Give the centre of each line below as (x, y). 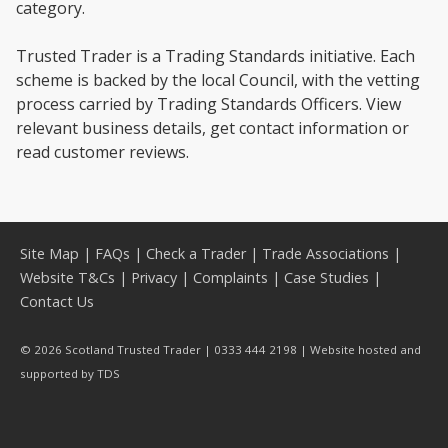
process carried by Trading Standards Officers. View (208, 104)
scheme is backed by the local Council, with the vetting (218, 80)
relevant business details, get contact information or (212, 128)
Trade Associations (325, 253)
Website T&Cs (67, 277)
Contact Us (57, 301)
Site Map (49, 253)
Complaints (230, 277)
